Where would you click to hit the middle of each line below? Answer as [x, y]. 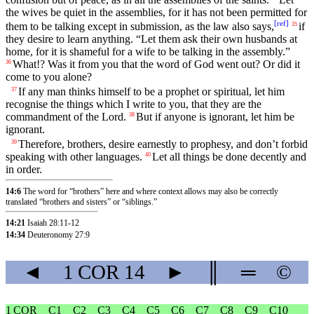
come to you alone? [49, 76]
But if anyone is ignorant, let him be [215, 117]
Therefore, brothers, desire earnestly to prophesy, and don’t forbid [163, 144]
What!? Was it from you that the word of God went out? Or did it [156, 64]
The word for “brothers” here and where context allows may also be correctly [151, 192]
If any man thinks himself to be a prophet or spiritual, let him [151, 92]
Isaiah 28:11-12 [53, 223]
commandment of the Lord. [66, 117]
